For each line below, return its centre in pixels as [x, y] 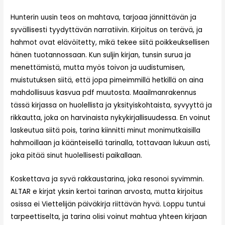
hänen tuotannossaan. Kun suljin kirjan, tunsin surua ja [101, 55]
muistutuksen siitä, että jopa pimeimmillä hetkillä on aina [107, 80]
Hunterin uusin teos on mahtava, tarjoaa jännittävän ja [104, 18]
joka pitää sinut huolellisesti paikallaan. [77, 156]
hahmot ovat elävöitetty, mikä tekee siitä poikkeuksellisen [110, 43]
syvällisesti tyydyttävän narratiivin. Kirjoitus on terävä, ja [107, 30]
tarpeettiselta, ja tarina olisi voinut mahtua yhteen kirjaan [109, 217]
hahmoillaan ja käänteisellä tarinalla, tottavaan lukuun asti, [111, 143]
